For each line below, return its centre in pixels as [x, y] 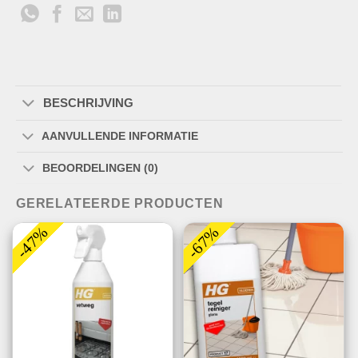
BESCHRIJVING [88, 102]
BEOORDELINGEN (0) [101, 168]
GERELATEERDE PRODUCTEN [120, 204]
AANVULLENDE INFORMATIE [120, 136]
